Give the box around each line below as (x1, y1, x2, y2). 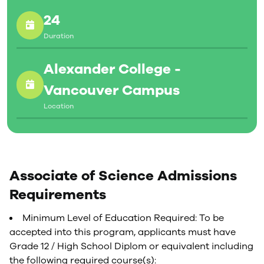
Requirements (9, 185, 106, 204)
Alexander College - (44, 60, 181, 78)
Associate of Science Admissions (9, 166, 237, 185)
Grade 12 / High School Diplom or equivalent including (9, 240, 253, 253)
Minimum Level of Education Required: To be (22, 212, 224, 225)
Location (44, 101, 74, 111)
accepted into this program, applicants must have (9, 226, 236, 239)
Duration (44, 31, 74, 41)
